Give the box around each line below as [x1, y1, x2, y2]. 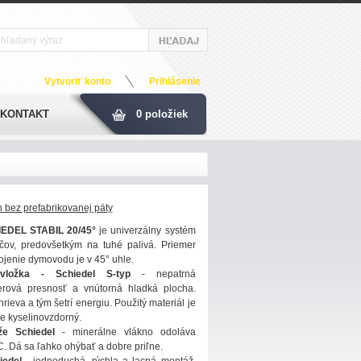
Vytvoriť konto [44, 76, 110, 87]
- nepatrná [130, 268, 196, 280]
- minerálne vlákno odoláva [55, 326, 196, 338]
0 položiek [135, 108, 188, 120]
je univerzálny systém [96, 225, 196, 236]
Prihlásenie [148, 76, 201, 87]
